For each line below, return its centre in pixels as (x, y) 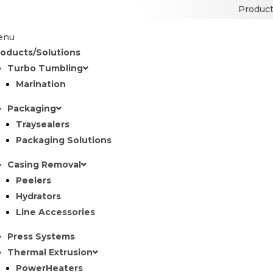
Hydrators (38, 196)
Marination (41, 84)
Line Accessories (55, 212)
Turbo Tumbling (45, 68)
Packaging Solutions (63, 140)
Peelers (33, 180)
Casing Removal (44, 165)
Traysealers (42, 124)
